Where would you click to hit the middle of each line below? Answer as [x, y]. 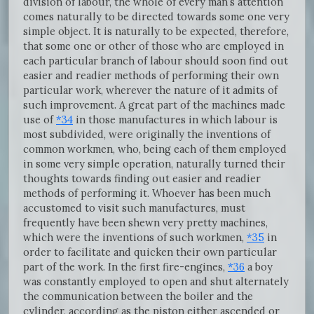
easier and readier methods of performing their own [151, 75]
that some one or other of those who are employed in [153, 46]
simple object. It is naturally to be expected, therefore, [156, 31]
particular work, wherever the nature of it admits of [150, 90]
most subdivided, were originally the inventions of [147, 134]
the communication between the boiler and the [138, 296]
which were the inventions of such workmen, [135, 237]
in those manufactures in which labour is [175, 119]
